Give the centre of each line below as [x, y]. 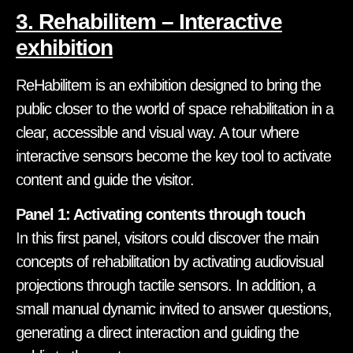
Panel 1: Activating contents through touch [160, 215]
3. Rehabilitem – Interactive [149, 21]
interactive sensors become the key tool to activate [173, 156]
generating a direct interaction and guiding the [157, 333]
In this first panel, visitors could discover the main [167, 238]
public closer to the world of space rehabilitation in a [175, 108]
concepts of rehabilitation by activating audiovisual [169, 262]
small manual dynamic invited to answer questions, [174, 309]
